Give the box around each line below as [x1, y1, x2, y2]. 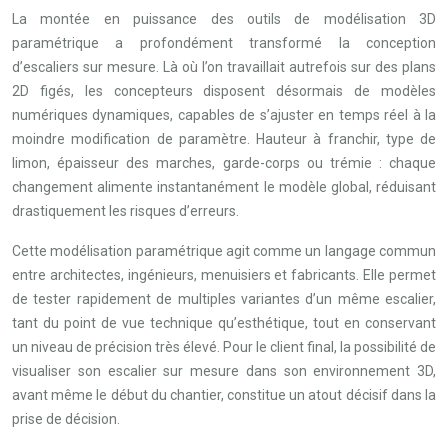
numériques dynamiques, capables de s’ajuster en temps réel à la [12, 107, 436, 123]
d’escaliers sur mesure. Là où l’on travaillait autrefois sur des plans [12, 59, 436, 75]
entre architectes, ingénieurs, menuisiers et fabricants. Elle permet [12, 267, 436, 283]
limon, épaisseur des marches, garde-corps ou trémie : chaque [12, 155, 436, 171]
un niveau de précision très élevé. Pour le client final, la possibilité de [12, 339, 436, 355]
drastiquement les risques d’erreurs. [12, 203, 239, 219]
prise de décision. [12, 411, 120, 427]
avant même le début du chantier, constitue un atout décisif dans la [12, 387, 436, 403]
